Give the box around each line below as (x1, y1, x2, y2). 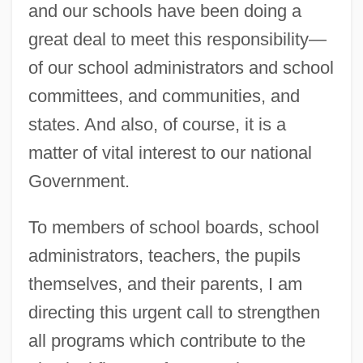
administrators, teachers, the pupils (28, 246, 301, 267)
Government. (28, 171, 130, 192)
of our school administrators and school (28, 58, 334, 79)
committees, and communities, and (28, 86, 300, 107)
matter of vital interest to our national (28, 143, 312, 164)
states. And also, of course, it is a (28, 114, 286, 135)
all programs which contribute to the (28, 331, 305, 352)
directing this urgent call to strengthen (28, 302, 320, 323)
